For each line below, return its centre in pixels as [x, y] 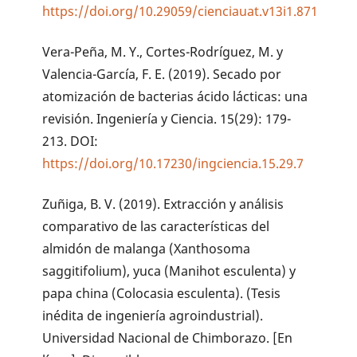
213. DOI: [71, 141]
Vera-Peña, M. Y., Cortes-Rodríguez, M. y [163, 52]
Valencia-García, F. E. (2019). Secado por [162, 75]
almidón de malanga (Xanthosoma [147, 248]
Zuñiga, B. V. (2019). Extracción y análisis [163, 204]
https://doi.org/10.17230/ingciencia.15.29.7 [173, 164]
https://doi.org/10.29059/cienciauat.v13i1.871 [180, 12]
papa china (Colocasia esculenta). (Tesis [162, 293]
